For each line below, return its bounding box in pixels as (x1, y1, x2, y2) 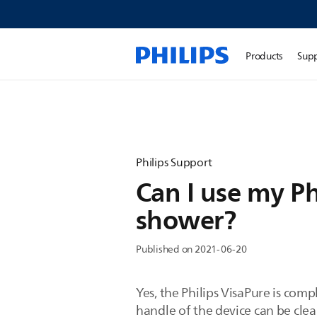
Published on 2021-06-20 (136, 241, 247, 258)
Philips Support (136, 154, 212, 172)
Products (246, 48, 284, 64)
